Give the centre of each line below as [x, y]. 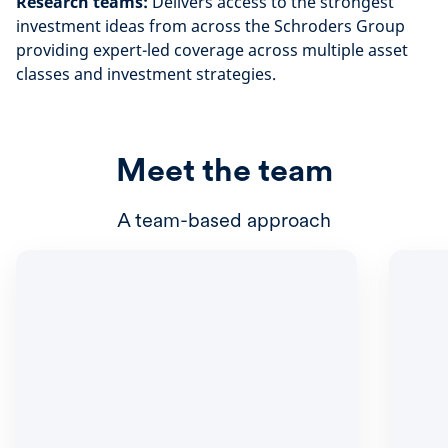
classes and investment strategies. [146, 74]
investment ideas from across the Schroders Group [210, 26]
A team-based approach [224, 220]
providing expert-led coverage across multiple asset [212, 50]
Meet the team [224, 169]
